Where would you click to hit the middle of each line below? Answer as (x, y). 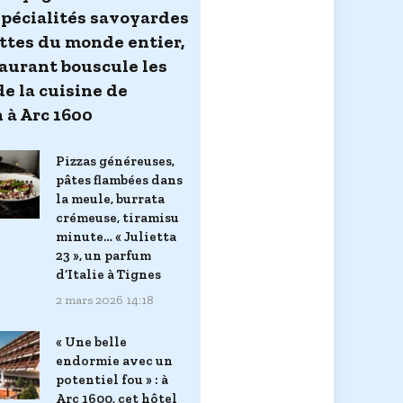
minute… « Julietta (116, 236)
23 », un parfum (103, 255)
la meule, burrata (110, 198)
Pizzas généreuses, (115, 161)
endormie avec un (114, 360)
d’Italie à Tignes (108, 274)
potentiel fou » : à (112, 379)
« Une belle (91, 341)
